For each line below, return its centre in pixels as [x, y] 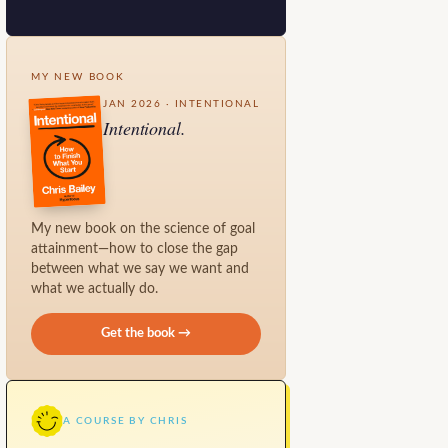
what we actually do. [94, 289]
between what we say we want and [140, 269]
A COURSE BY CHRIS [125, 421]
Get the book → [146, 334]
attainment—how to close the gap [134, 249]
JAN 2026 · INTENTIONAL [181, 103]
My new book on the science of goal [143, 229]
